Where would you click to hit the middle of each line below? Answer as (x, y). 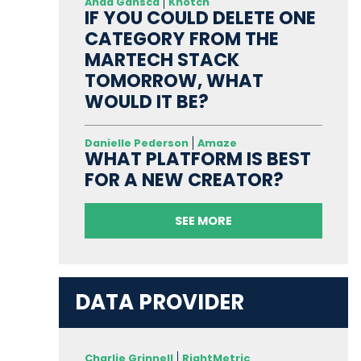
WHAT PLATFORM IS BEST (197, 159)
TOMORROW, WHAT (174, 81)
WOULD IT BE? (146, 102)
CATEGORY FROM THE (181, 39)
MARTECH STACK (162, 60)
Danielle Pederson (136, 143)
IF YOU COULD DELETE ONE (200, 18)
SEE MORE (203, 221)
